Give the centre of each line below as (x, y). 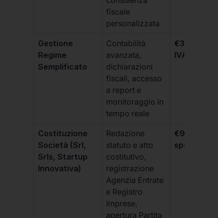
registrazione (130, 169)
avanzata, (124, 55)
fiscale (118, 12)
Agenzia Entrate (135, 180)
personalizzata (133, 24)
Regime (53, 55)
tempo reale (128, 114)
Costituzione (63, 134)
